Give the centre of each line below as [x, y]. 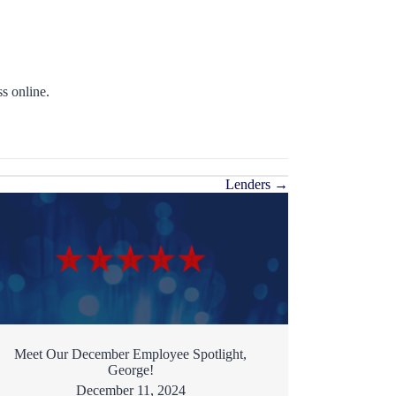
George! [130, 369]
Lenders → [257, 185]
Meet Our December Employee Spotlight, [131, 354]
